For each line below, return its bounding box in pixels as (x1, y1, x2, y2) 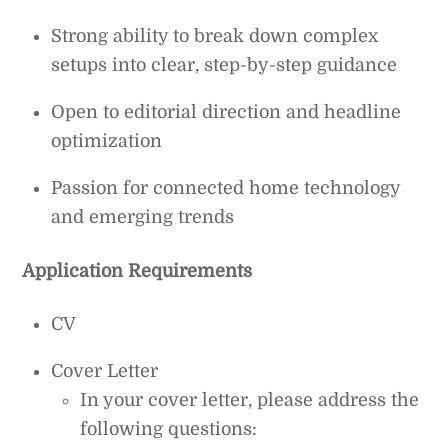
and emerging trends (51, 207, 235, 228)
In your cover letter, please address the (80, 389, 419, 410)
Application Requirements (22, 261, 253, 282)
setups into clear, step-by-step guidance (51, 55, 398, 76)
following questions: (80, 418, 257, 439)
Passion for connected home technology (51, 178, 401, 199)
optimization (51, 131, 163, 152)
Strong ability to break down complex (51, 26, 379, 47)
